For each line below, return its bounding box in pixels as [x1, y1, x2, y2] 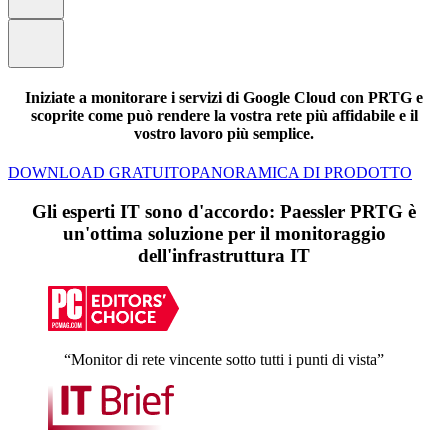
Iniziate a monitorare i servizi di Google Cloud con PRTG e [25, 89, 423, 107]
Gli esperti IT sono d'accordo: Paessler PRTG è [32, 201, 416, 223]
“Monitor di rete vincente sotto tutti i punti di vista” [64, 350, 384, 368]
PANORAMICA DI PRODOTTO [191, 164, 412, 182]
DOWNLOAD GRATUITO [8, 164, 191, 182]
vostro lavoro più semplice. [134, 125, 314, 143]
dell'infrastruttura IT [138, 245, 310, 267]
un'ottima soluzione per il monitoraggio [62, 223, 386, 245]
